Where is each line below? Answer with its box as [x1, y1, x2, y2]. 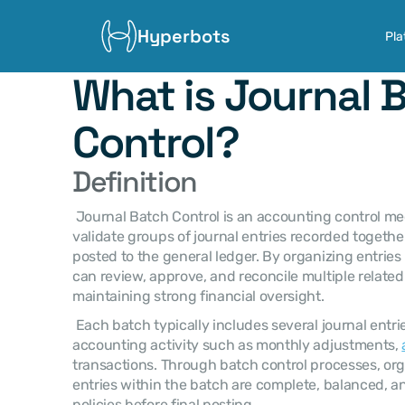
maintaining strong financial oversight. [72, 287, 328, 305]
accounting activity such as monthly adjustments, [72, 336, 402, 353]
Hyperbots [137, 24, 231, 48]
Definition [72, 164, 198, 200]
